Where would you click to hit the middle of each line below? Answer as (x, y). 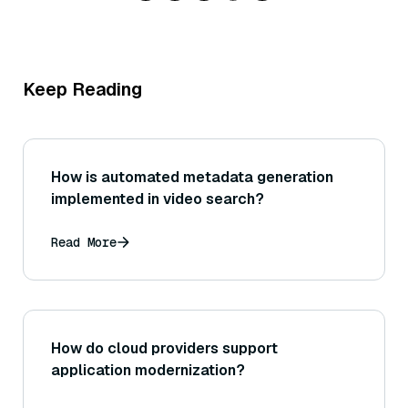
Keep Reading (82, 90)
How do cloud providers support (164, 349)
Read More (84, 243)
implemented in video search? (158, 199)
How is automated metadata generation (192, 178)
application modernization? (148, 371)
